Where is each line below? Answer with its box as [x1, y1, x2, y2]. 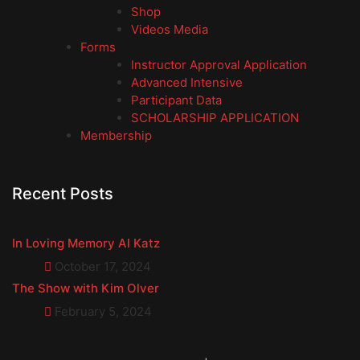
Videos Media [130, 22, 208, 38]
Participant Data [130, 92, 222, 108]
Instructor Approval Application [130, 57, 307, 73]
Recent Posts [12, 184, 113, 204]
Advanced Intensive [130, 75, 243, 91]
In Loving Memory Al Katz [12, 235, 160, 252]
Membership [80, 128, 152, 144]
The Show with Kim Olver [12, 280, 159, 297]
